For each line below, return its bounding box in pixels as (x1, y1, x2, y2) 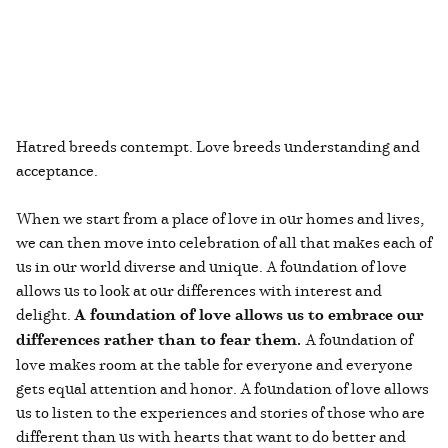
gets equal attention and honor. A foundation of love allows (16, 376, 429, 399)
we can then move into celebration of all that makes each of (16, 230, 432, 253)
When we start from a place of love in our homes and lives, (16, 206, 424, 229)
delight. (16, 302, 74, 325)
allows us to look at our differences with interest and (16, 278, 382, 301)
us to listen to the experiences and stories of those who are (16, 400, 425, 423)
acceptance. (16, 158, 98, 181)
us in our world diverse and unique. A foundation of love (16, 254, 407, 277)
